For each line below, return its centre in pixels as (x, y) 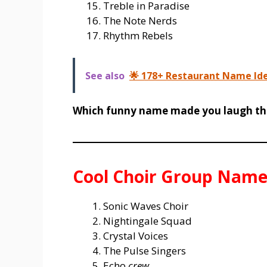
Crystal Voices (136, 236)
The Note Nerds (140, 20)
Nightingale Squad (148, 221)
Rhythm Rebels (138, 35)
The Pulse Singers (145, 251)
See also (105, 76)
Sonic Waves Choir (146, 206)
